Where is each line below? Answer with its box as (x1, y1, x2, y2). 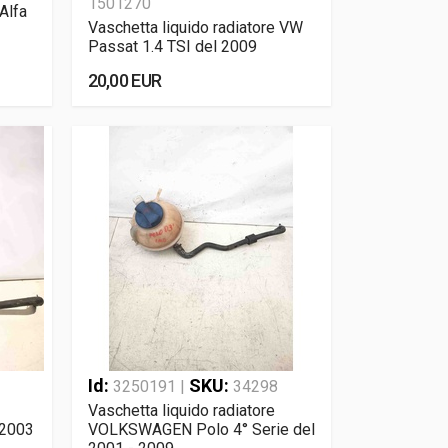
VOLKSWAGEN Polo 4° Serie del (87, 420, 315, 439)
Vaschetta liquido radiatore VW (87, 18, 303, 37)
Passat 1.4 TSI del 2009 (87, 37, 257, 56)
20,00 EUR (87, 70, 162, 91)
